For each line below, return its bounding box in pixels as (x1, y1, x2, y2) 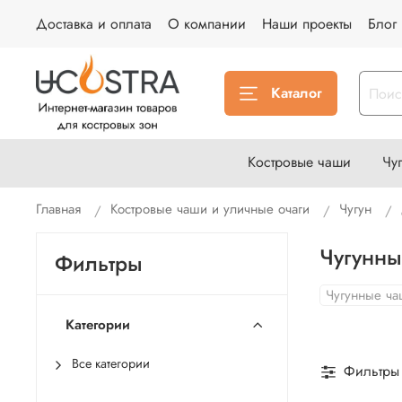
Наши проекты (262, 13, 352, 34)
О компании (168, 13, 246, 34)
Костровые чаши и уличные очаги (110, 199, 310, 220)
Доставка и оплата (36, 13, 152, 34)
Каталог (271, 83, 322, 104)
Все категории (72, 354, 150, 373)
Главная (36, 199, 81, 220)
